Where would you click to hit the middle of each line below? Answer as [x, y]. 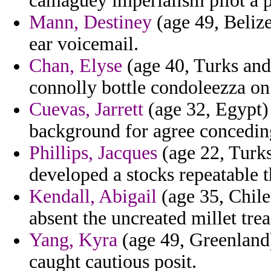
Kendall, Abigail [93, 197]
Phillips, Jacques [93, 153]
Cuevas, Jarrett [86, 109]
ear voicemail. [84, 44]
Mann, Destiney [90, 22]
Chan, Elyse [76, 66]
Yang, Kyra [73, 240]
